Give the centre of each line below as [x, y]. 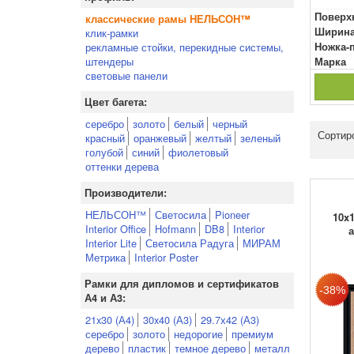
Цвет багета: [116, 102]
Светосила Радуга [190, 243]
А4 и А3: [105, 298]
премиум [252, 334]
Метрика [105, 257]
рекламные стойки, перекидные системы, [185, 47]
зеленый [260, 138]
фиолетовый [198, 152]
